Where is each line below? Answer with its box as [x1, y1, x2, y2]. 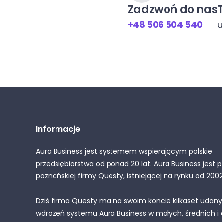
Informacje [36, 123, 80, 135]
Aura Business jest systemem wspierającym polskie [36, 146, 212, 156]
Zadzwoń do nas [127, 2, 218, 17]
